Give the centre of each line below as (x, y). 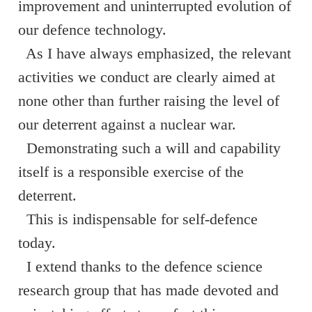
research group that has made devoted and (148, 290)
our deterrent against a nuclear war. (127, 124)
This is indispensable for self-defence (138, 219)
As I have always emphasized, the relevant (155, 53)
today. (37, 243)
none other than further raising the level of (149, 101)
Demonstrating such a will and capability (149, 148)
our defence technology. (92, 30)
